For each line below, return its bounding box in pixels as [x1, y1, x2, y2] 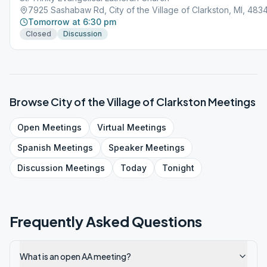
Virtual [97, 122, 125, 132]
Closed [26, 29, 51, 38]
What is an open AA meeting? [20, 251, 131, 262]
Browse [10, 95, 51, 108]
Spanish [17, 142, 51, 153]
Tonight [162, 163, 194, 173]
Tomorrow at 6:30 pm [28, 17, 116, 27]
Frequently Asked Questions [10, 212, 202, 230]
